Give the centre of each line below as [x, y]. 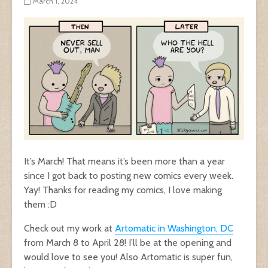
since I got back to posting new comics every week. [129, 175]
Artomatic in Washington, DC [174, 228]
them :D [40, 204]
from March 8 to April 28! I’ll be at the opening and [128, 242]
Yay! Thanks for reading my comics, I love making [123, 190]
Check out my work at [69, 228]
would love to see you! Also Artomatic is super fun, [128, 257]
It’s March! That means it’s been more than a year [124, 161]
